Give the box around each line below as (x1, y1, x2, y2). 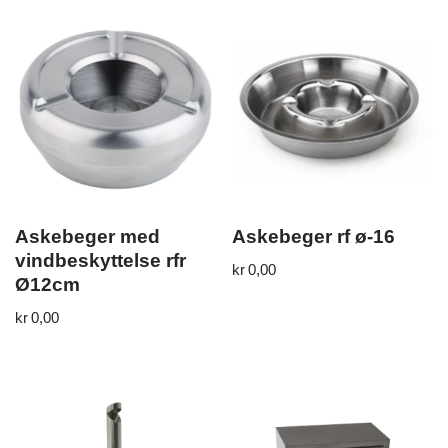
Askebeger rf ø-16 (232, 225, 396, 247)
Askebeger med (15, 225, 160, 247)
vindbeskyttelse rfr (15, 249, 186, 271)
